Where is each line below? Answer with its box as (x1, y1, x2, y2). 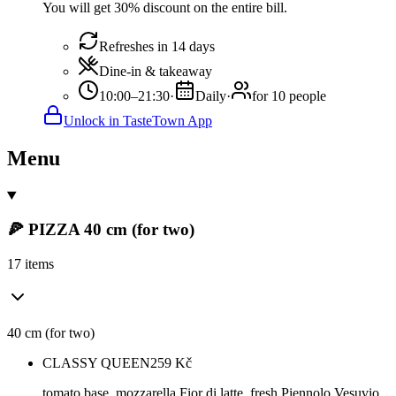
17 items (7, 256, 54, 272)
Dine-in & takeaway (99, 63, 212, 79)
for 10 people (252, 88, 326, 103)
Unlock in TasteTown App (64, 112, 212, 128)
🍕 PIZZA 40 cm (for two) (7, 220, 194, 240)
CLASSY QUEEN (42, 355, 150, 371)
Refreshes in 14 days (99, 38, 215, 54)
